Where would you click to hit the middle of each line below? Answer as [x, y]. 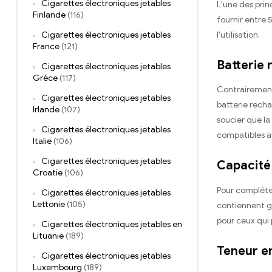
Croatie [48, 173]
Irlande [46, 110]
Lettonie [49, 205]
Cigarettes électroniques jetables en [112, 225]
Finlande [49, 15]
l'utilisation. [238, 35]
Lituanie [48, 236]
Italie [42, 141]
